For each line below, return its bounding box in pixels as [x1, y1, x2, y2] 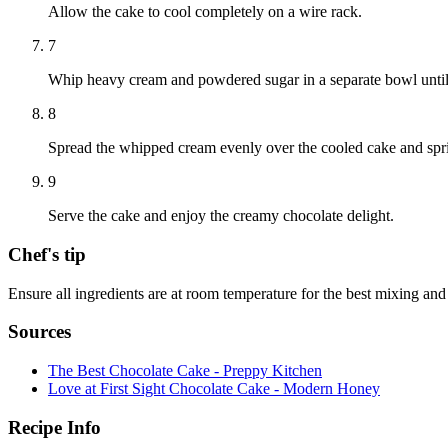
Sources [8, 321, 71, 343]
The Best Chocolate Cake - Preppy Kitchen [48, 362, 322, 380]
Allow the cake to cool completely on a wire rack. [48, 3, 362, 21]
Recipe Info [8, 416, 101, 438]
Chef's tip [8, 243, 86, 265]
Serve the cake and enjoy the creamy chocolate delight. [48, 207, 394, 225]
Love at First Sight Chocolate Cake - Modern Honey [48, 380, 380, 398]
